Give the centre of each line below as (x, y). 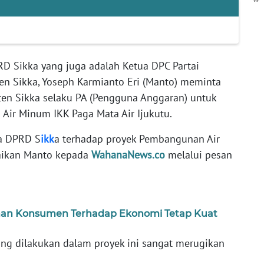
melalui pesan (199, 155)
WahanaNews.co (128, 155)
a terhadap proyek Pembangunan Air (137, 139)
